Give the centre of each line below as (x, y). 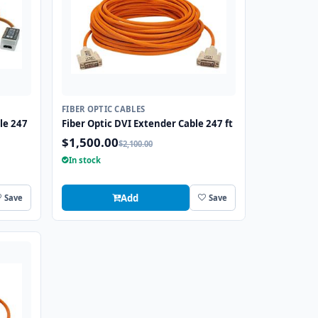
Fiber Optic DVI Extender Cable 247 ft (147, 123)
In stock (85, 160)
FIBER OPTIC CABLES (104, 109)
